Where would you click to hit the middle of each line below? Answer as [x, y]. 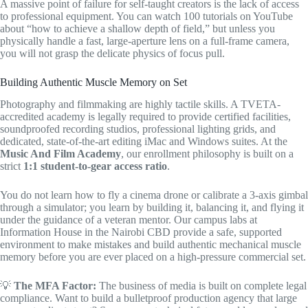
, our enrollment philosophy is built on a [207, 154]
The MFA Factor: [55, 286]
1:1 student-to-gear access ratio [95, 166]
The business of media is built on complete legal [201, 286]
